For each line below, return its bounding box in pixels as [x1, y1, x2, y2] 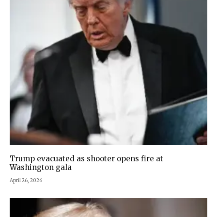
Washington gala [10, 162, 72, 172]
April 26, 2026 [10, 177, 42, 184]
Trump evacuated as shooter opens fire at [10, 154, 163, 163]
